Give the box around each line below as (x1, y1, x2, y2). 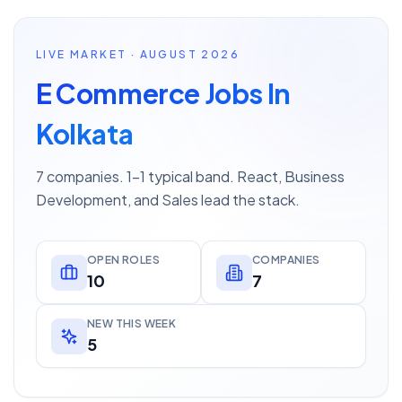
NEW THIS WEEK (87, 317, 177, 330)
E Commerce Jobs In (36, 76, 291, 110)
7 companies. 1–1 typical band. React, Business (36, 167, 345, 186)
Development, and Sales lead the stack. (36, 190, 300, 209)
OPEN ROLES (87, 253, 160, 267)
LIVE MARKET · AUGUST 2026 (36, 48, 240, 61)
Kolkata (36, 117, 134, 151)
